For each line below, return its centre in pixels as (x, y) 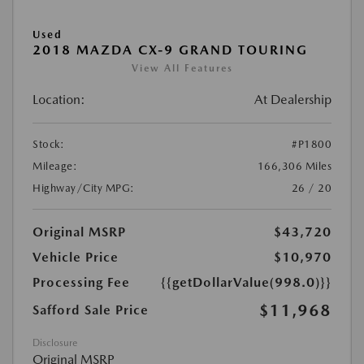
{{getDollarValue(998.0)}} (246, 282)
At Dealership (293, 100)
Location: (59, 100)
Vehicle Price (76, 257)
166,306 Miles (294, 166)
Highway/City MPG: (84, 188)
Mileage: (55, 166)
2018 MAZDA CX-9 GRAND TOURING (170, 50)
